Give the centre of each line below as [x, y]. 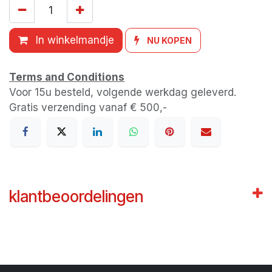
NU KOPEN [170, 41]
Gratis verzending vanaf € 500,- [88, 107]
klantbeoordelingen [76, 197]
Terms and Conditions [67, 77]
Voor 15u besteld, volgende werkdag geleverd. [123, 92]
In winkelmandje [73, 40]
